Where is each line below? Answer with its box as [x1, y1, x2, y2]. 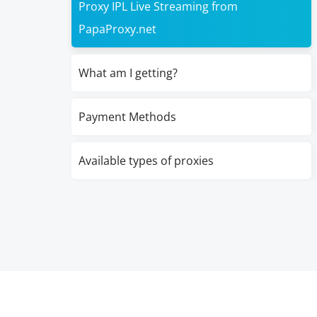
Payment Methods [78, 109, 176, 125]
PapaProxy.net [78, 21, 156, 37]
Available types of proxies [78, 153, 214, 168]
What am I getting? [78, 65, 178, 81]
